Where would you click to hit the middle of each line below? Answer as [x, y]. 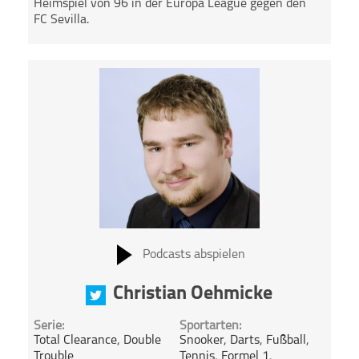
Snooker [201, 341]
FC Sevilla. [62, 20]
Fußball [286, 341]
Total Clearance [76, 341]
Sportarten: [210, 327]
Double [143, 341]
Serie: [49, 327]
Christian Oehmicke [193, 294]
